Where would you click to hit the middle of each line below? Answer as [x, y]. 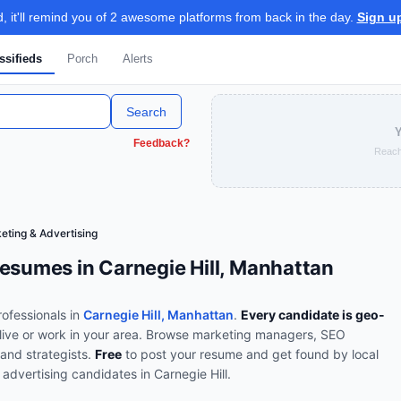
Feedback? [162, 143]
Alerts [137, 59]
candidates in [111, 374]
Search [146, 111]
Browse [169, 334]
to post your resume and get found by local [250, 354]
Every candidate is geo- [313, 315]
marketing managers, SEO [269, 334]
